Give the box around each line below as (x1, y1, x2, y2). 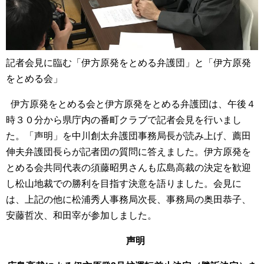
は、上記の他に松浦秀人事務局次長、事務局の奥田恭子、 (6, 194, 251, 205)
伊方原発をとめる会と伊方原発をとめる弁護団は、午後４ (6, 99, 256, 110)
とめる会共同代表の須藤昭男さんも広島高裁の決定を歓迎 (6, 163, 251, 173)
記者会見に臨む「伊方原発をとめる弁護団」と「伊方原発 (6, 58, 251, 68)
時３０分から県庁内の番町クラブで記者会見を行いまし (6, 115, 242, 126)
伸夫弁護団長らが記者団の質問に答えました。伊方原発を (6, 147, 251, 157)
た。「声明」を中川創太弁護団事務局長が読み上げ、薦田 (6, 131, 251, 141)
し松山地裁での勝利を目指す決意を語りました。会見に (6, 179, 242, 189)
